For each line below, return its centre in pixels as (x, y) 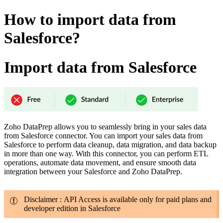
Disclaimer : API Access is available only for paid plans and (118, 200)
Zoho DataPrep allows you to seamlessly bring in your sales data (105, 127)
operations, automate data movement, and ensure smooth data (100, 163)
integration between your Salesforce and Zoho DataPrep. (93, 172)
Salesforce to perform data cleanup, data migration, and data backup (110, 145)
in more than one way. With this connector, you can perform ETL (106, 154)
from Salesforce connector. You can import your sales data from (103, 136)
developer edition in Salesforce (72, 209)
